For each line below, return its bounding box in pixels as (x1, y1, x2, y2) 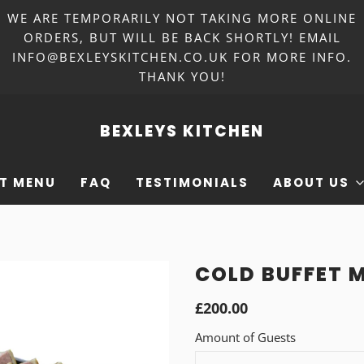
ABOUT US (273, 174, 349, 191)
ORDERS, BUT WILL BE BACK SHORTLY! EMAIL (23, 29, 341, 45)
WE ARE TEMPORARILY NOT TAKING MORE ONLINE (7, 10, 357, 26)
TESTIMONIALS (136, 174, 249, 191)
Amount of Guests (195, 329, 296, 345)
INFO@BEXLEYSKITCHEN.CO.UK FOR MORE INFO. (12, 49, 352, 65)
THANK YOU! (138, 68, 226, 84)
